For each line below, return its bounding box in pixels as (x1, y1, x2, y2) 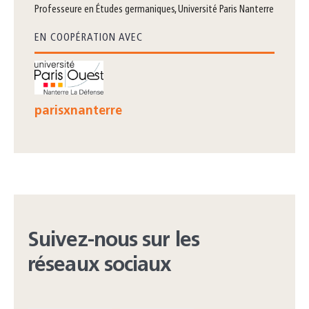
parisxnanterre (34, 104, 122, 118)
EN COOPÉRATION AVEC (34, 32, 143, 43)
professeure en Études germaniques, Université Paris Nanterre (39, 4, 274, 15)
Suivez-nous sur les (28, 230, 199, 252)
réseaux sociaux (28, 255, 172, 277)
